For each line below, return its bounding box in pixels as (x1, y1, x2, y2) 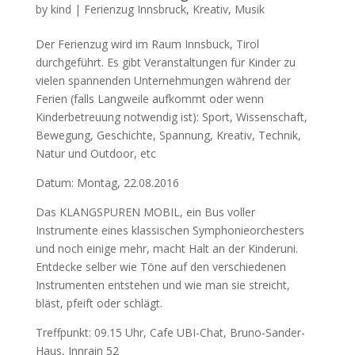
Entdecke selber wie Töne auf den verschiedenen (35, 259, 286, 274)
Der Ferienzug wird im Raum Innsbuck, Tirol (35, 36, 259, 52)
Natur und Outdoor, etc (35, 146, 156, 161)
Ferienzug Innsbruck (83, 2, 186, 17)
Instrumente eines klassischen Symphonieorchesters (35, 223, 304, 238)
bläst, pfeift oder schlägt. (35, 296, 162, 311)
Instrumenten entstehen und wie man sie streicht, (35, 277, 290, 292)
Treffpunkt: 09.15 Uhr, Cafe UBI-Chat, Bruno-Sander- (35, 325, 305, 340)
